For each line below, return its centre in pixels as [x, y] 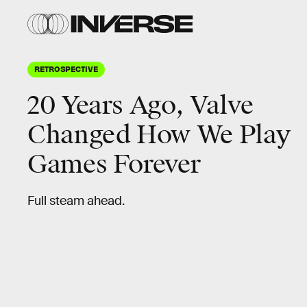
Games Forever [114, 164]
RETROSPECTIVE [66, 69]
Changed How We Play [159, 135]
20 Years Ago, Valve [140, 106]
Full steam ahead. [76, 201]
